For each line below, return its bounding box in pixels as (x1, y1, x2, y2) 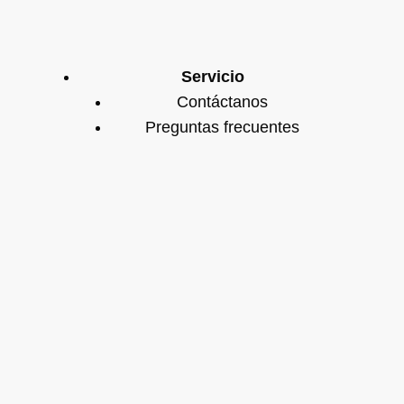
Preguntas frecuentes (144, 117, 299, 136)
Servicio (181, 67, 245, 86)
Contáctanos (176, 92, 268, 111)
